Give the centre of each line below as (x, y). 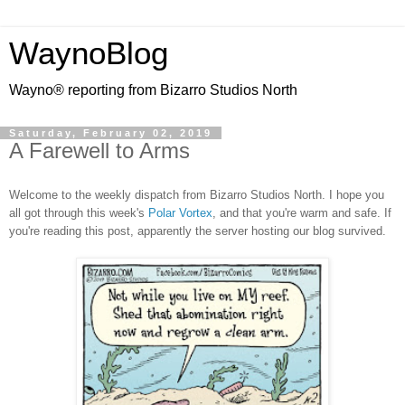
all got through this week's (79, 212)
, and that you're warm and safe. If (302, 212)
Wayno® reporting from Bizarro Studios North (153, 90)
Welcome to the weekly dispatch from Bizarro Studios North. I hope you (197, 194)
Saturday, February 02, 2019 (111, 133)
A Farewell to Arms (99, 151)
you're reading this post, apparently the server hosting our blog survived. (198, 231)
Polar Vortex (180, 212)
